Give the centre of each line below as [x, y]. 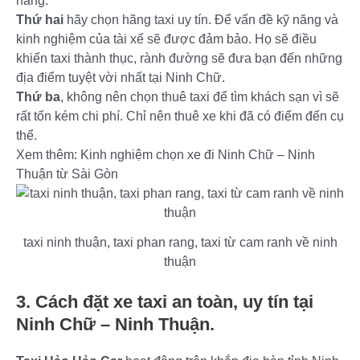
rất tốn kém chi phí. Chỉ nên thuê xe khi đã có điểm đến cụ [180, 116]
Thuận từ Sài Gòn [67, 174]
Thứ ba [38, 96]
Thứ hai [40, 19]
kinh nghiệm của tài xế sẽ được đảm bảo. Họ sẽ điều [166, 39]
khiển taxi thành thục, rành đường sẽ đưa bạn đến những [179, 58]
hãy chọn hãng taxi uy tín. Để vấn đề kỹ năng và [201, 19]
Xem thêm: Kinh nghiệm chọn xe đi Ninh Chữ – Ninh [166, 154]
